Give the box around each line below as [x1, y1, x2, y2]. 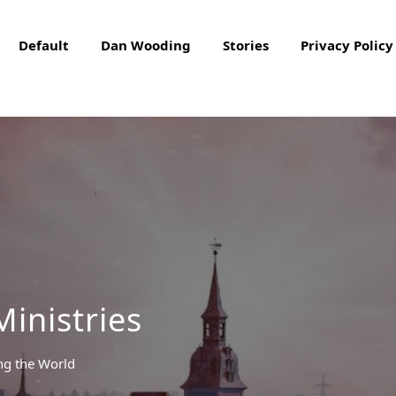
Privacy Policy [301, 36, 394, 54]
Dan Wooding [101, 36, 192, 54]
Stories [223, 36, 270, 54]
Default [19, 36, 70, 54]
